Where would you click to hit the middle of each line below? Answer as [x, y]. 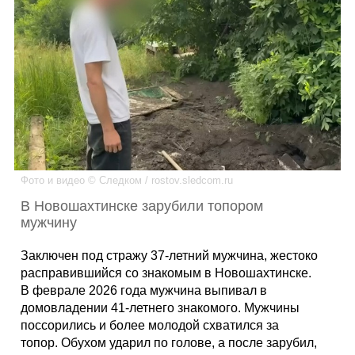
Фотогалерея [177, 307]
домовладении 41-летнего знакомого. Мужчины [160, 308]
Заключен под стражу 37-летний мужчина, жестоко [170, 256]
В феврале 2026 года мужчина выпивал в [144, 291]
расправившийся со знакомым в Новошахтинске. [166, 273]
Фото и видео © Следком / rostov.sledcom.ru [127, 181]
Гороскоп [177, 156]
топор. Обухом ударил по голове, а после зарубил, [169, 343]
